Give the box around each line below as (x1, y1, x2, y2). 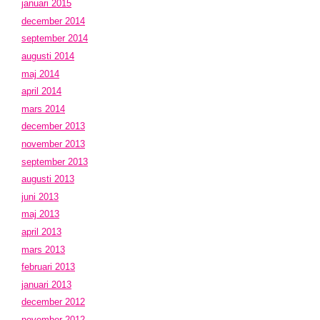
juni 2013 (21, 191, 59, 202)
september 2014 (21, 33, 88, 44)
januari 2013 (21, 279, 71, 290)
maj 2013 (21, 209, 59, 220)
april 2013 (21, 226, 61, 237)
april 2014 (21, 86, 61, 97)
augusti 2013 (21, 174, 74, 185)
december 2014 (21, 15, 85, 26)
